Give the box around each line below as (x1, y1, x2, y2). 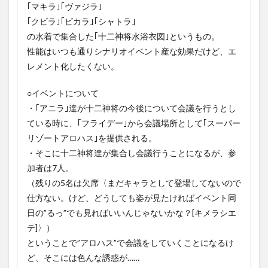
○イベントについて (27, 87, 99, 98)
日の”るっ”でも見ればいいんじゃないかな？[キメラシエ (27, 207, 236, 218)
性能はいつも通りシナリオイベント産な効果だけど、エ (27, 45, 236, 56)
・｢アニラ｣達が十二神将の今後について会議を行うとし (27, 102, 236, 113)
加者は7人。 (27, 162, 74, 173)
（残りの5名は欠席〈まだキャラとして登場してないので (27, 177, 241, 188)
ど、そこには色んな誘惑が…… (27, 252, 139, 263)
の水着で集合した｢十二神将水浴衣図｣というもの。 (27, 31, 220, 41)
